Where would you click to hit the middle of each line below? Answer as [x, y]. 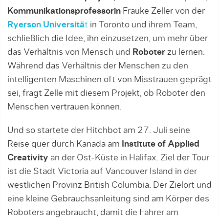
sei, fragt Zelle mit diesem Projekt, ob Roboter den [106, 93]
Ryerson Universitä [46, 25]
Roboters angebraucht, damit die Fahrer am [93, 213]
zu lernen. [185, 52]
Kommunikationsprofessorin [64, 11]
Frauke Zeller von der [163, 11]
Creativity [28, 158]
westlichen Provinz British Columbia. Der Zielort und [109, 185]
